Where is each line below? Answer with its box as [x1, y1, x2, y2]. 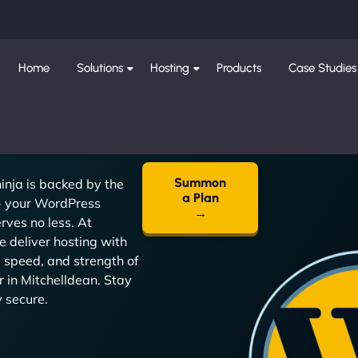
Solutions [77, 61, 124, 75]
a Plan [181, 190, 219, 205]
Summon [174, 175, 227, 190]
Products [217, 61, 262, 75]
